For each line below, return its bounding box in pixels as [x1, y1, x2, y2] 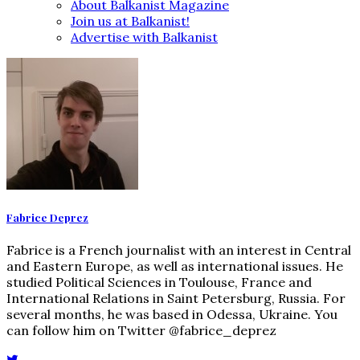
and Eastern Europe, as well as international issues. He [6, 258, 343, 275]
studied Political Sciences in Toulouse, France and [6, 274, 312, 291]
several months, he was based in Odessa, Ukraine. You [6, 306, 337, 323]
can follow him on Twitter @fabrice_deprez [6, 322, 276, 339]
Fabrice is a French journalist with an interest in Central [6, 242, 351, 259]
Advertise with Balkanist [71, 28, 218, 45]
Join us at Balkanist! [71, 12, 190, 29]
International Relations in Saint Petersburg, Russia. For [6, 290, 346, 307]
